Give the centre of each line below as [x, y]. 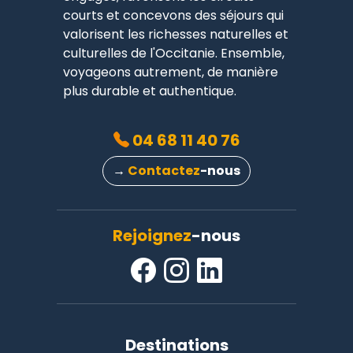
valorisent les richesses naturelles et [176, 34]
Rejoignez [152, 235]
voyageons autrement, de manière [171, 72]
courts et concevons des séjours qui [173, 15]
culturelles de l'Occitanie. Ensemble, [174, 53]
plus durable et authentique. [150, 91]
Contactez [164, 170]
